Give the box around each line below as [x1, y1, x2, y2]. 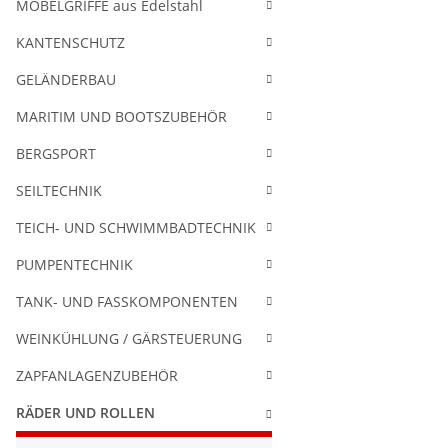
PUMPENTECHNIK [16, 255, 133, 274]
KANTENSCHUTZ [16, 33, 125, 52]
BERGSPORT [16, 144, 96, 163]
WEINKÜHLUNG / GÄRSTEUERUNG [16, 329, 242, 348]
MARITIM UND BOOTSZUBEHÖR [16, 107, 227, 126]
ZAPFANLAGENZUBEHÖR [16, 366, 178, 385]
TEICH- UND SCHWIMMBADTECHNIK [16, 218, 256, 237]
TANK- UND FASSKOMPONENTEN [16, 292, 238, 311]
